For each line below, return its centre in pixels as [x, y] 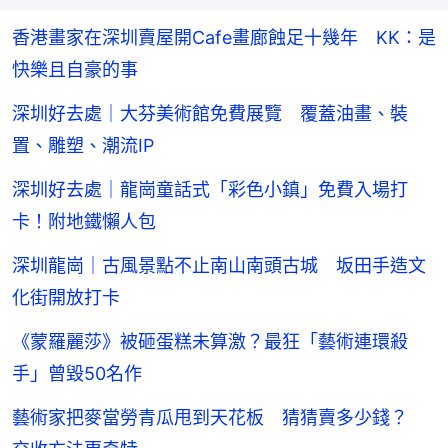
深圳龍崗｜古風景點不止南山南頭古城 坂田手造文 [219, 266]
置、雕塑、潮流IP [83, 146]
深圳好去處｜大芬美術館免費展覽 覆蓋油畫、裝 [210, 114]
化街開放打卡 [66, 298]
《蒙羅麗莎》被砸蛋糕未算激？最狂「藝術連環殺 [210, 342]
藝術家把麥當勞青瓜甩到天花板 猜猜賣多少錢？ [219, 418]
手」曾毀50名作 [77, 374]
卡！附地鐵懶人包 [84, 222]
